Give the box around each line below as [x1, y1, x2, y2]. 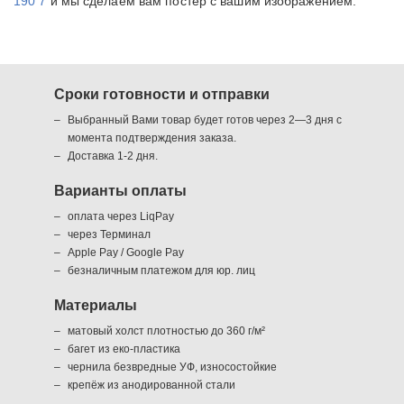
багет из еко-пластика [68, 342, 180, 355]
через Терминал [68, 227, 151, 241]
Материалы [54, 297, 137, 313]
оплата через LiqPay [68, 209, 174, 223]
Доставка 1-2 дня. [68, 149, 158, 162]
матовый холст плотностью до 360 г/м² [68, 324, 265, 337]
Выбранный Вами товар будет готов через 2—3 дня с [68, 113, 342, 126]
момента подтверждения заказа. [68, 131, 236, 144]
